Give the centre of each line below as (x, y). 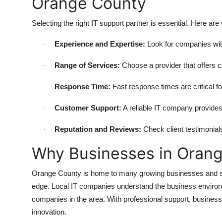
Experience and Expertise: (100, 44)
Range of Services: (87, 65)
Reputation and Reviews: (98, 129)
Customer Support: (88, 108)
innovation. (49, 212)
